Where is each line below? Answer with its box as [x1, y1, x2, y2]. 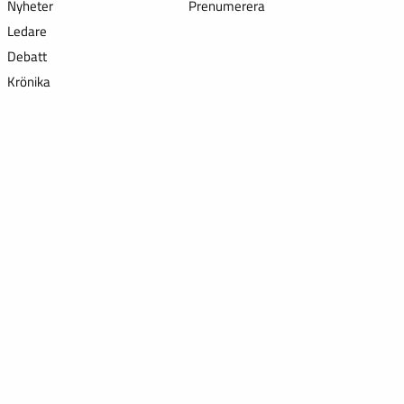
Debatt [6, 46, 47, 67]
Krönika [6, 71, 50, 92]
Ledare [6, 21, 47, 41]
